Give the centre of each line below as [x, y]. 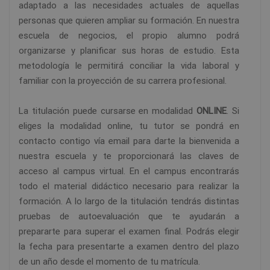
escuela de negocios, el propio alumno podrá [129, 36]
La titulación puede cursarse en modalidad [108, 111]
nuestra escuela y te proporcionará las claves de [129, 156]
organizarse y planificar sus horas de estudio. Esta [129, 51]
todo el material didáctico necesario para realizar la [129, 187]
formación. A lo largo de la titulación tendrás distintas [129, 202]
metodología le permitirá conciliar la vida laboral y [129, 66]
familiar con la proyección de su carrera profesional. [123, 81]
